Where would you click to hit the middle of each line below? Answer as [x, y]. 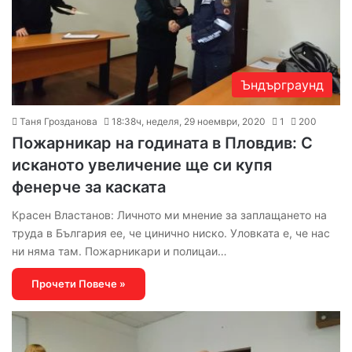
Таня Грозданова [59, 122]
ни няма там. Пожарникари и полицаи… [119, 251]
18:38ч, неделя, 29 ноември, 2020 [189, 122]
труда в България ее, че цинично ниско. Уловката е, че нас [171, 233]
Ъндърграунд [282, 85]
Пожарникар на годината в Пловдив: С [162, 143]
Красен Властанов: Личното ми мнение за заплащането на [169, 215]
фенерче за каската [89, 187]
